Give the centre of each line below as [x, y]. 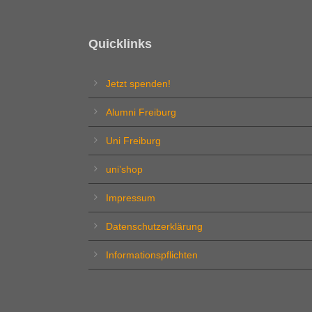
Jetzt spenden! [138, 83]
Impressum [131, 197]
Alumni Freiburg [141, 112]
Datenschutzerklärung [154, 226]
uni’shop [124, 169]
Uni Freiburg [133, 140]
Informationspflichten [152, 255]
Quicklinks [120, 44]
